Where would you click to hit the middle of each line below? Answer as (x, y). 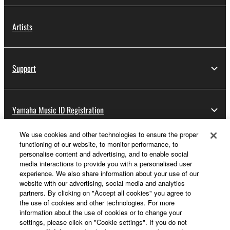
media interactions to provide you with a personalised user (106, 164)
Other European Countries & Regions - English (100, 188)
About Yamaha (34, 152)
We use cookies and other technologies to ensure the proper (109, 134)
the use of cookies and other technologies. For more (97, 203)
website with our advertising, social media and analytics (102, 183)
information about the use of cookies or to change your (101, 212)
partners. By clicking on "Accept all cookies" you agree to (106, 193)
